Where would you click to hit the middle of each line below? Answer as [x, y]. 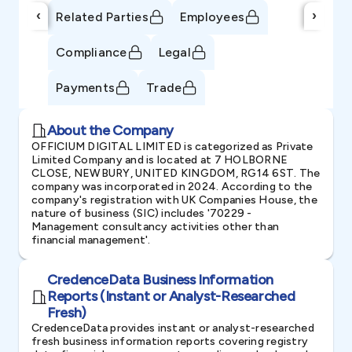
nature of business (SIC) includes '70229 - [142, 213]
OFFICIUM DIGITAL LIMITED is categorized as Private [172, 147]
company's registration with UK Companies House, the [174, 200]
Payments [85, 87]
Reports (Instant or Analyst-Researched [171, 296]
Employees [212, 16]
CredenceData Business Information [161, 280]
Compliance [92, 52]
